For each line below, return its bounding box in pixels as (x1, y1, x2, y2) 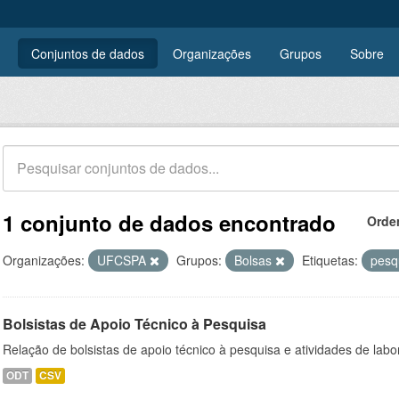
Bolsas (234, 251, 275, 269)
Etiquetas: (302, 251, 358, 269)
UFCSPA (97, 251, 150, 269)
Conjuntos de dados (31, 45, 144, 62)
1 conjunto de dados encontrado (3, 208, 336, 238)
